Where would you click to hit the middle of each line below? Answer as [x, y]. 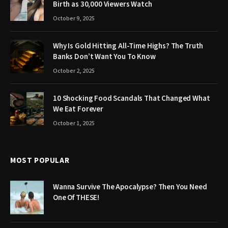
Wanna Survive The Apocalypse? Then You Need [130, 187]
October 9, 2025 [74, 18]
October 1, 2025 [74, 123]
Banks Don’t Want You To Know [104, 56]
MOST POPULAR [40, 160]
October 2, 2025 [74, 71]
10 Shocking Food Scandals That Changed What [132, 98]
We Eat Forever [78, 109]
